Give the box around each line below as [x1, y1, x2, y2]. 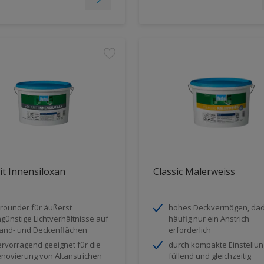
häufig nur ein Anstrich [169, 213, 249, 224]
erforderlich [169, 224, 211, 235]
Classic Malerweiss [153, 164, 235, 178]
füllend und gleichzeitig [169, 250, 251, 261]
